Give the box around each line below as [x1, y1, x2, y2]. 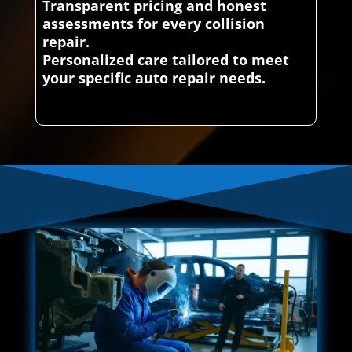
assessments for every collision [42, 14, 265, 34]
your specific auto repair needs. [42, 68, 266, 88]
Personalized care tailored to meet [42, 50, 289, 70]
